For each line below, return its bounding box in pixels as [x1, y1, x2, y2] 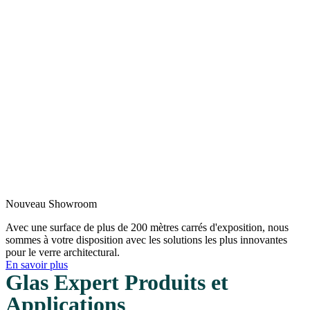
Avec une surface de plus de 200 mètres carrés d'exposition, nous [6, 221, 289, 233]
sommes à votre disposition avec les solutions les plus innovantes [6, 233, 287, 246]
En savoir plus [6, 258, 68, 271]
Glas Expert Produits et [6, 269, 228, 295]
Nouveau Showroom [6, 197, 97, 210]
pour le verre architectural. [6, 246, 120, 258]
